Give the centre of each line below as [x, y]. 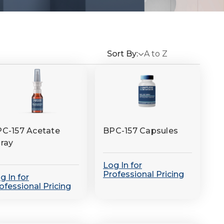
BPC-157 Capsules [140, 131]
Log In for [122, 165]
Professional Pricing [143, 174]
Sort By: [122, 54]
